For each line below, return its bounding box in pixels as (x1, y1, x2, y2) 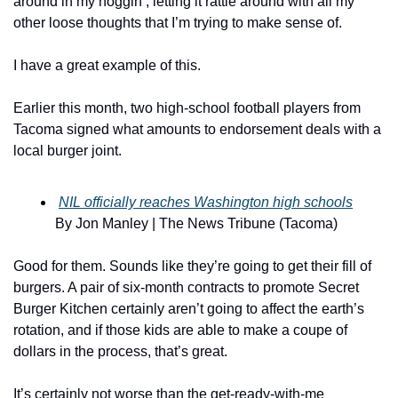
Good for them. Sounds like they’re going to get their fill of (13, 259, 371, 274)
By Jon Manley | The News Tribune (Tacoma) (55, 216, 338, 231)
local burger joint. (13, 143, 122, 158)
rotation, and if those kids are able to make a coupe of (13, 322, 347, 338)
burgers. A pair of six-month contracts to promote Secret (13, 280, 359, 295)
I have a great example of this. (13, 58, 201, 73)
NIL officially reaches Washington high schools (59, 195, 353, 210)
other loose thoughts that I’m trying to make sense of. (13, 15, 342, 30)
